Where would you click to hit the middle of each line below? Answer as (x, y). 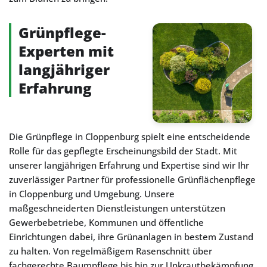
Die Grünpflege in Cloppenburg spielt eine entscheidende (130, 136)
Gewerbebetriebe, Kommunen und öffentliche (106, 222)
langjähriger (64, 69)
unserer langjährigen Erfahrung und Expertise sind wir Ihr (129, 165)
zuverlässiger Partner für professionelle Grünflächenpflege (132, 179)
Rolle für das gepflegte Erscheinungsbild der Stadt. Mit (123, 151)
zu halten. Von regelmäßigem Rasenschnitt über (111, 251)
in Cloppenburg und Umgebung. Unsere (92, 194)
